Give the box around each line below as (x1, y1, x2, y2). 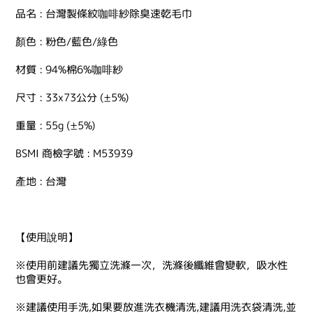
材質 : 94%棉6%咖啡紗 (15, 62, 123, 77)
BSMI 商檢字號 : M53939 (15, 146, 133, 161)
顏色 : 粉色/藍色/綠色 (15, 34, 118, 49)
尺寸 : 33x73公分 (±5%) (15, 90, 129, 105)
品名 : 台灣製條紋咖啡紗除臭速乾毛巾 (15, 6, 192, 21)
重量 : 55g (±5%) (15, 118, 95, 133)
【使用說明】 (15, 230, 78, 245)
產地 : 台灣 (15, 174, 66, 189)
